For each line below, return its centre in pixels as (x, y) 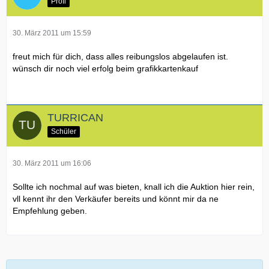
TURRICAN (75, 117)
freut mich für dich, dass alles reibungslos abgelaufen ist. (120, 56)
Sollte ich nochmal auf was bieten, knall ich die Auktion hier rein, (134, 186)
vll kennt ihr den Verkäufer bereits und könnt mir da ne (116, 198)
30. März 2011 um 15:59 (52, 33)
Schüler (64, 131)
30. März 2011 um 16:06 (52, 163)
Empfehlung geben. (50, 210)
